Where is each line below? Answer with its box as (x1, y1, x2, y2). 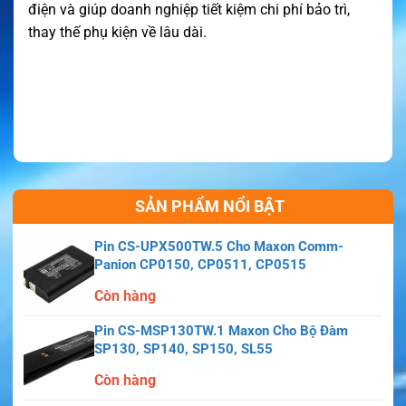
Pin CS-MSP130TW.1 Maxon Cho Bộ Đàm (94, 322, 348, 339)
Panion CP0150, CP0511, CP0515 (94, 256, 306, 273)
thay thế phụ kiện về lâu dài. (28, 23, 207, 41)
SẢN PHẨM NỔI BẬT (134, 196, 285, 216)
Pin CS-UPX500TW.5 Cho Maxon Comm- (94, 237, 343, 255)
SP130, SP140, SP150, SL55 (94, 340, 273, 357)
